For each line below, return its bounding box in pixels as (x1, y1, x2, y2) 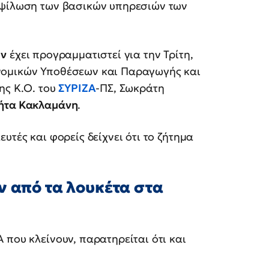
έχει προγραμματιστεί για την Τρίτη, (7, 47, 193, 62)
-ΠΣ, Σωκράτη (95, 81, 165, 95)
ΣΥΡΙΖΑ (58, 81, 96, 95)
